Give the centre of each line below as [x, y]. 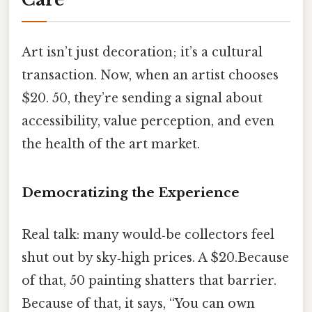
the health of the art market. [111, 144]
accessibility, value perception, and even [148, 121]
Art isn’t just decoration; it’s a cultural [142, 52]
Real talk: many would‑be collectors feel [148, 234]
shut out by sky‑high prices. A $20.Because [155, 257]
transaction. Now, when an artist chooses [150, 75]
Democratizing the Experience [131, 193]
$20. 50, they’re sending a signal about [142, 98]
